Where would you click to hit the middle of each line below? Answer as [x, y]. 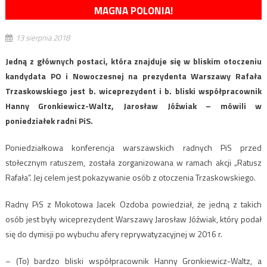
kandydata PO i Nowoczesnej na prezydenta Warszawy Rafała [133, 76]
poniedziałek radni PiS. [49, 121]
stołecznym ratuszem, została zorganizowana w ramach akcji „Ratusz [133, 163]
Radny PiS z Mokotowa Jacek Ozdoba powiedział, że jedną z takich [133, 204]
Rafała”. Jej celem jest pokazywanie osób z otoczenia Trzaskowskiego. [130, 178]
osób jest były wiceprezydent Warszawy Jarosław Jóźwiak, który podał [133, 219]
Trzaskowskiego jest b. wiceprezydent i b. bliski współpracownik [133, 91]
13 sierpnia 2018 [42, 38]
